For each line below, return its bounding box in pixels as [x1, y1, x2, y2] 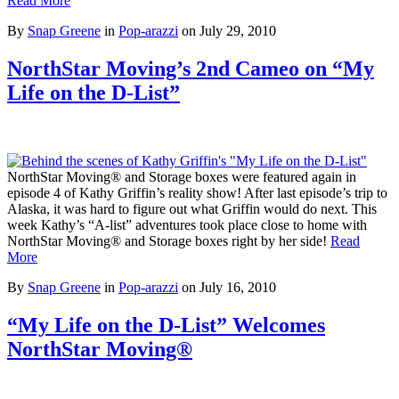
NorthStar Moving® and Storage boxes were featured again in [7, 168, 356, 184]
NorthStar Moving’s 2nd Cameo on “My [7, 56, 374, 80]
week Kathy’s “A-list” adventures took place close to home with [7, 216, 367, 232]
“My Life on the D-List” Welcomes [7, 313, 325, 337]
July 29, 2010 [199, 22, 276, 38]
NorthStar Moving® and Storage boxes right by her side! [7, 232, 330, 248]
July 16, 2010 [199, 279, 276, 295]
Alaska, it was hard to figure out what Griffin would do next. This [7, 200, 377, 216]
